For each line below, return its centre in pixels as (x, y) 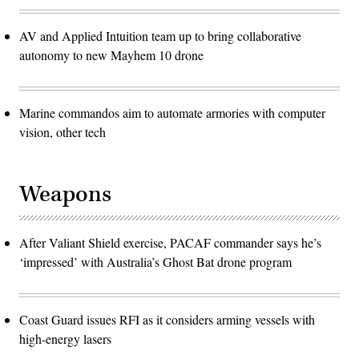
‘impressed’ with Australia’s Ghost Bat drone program (155, 261)
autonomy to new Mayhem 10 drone (111, 54)
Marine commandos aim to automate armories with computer (172, 112)
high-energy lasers (65, 338)
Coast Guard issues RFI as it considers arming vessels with (167, 319)
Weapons (65, 194)
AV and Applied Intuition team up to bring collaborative (160, 35)
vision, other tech (63, 131)
